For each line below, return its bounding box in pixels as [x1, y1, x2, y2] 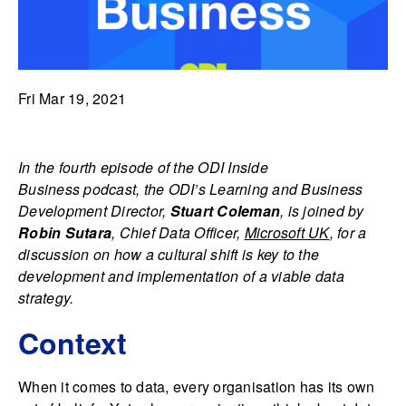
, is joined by [280, 200, 364, 221]
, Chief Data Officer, [111, 222, 241, 243]
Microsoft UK [244, 222, 330, 243]
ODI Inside [198, 157, 268, 178]
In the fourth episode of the [18, 157, 194, 178]
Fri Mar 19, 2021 [18, 88, 126, 109]
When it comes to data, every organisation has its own [18, 376, 375, 397]
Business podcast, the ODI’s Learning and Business [18, 179, 363, 199]
